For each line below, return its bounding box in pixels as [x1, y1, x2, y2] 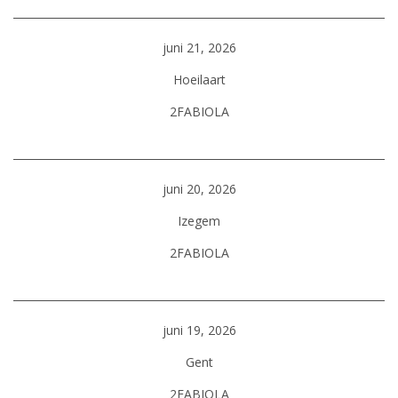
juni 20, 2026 [162, 180, 236, 197]
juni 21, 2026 [162, 39, 236, 56]
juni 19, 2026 [162, 322, 236, 338]
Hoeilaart [172, 71, 226, 88]
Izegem [178, 212, 220, 229]
